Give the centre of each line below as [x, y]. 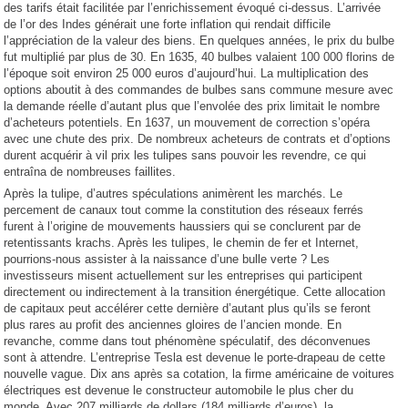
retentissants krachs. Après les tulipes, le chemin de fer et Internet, [182, 243]
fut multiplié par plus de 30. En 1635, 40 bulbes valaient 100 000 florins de [199, 57]
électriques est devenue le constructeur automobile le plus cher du [179, 390]
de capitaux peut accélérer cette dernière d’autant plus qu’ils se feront [188, 308]
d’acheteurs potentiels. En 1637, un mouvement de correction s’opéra [187, 122]
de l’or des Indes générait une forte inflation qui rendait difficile [168, 24]
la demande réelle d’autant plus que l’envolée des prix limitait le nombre [192, 106]
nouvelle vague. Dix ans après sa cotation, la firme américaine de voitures [199, 374]
